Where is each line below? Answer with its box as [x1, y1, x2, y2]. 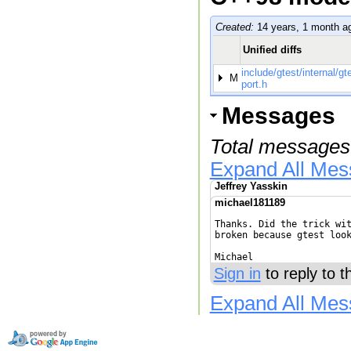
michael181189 [214, 197, 285, 209]
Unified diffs [242, 44, 302, 56]
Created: [215, 21, 254, 34]
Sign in [213, 265, 261, 283]
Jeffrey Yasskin [214, 180, 288, 193]
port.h [241, 78, 267, 91]
